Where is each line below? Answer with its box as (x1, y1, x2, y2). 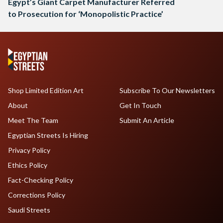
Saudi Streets (8, 206, 50, 215)
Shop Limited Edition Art (8, 86, 84, 95)
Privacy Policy (8, 146, 50, 155)
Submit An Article (119, 116, 174, 125)
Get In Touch (119, 101, 161, 110)
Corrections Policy (8, 191, 65, 200)
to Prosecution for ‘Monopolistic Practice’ (8, 9, 163, 19)
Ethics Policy (8, 161, 47, 170)
